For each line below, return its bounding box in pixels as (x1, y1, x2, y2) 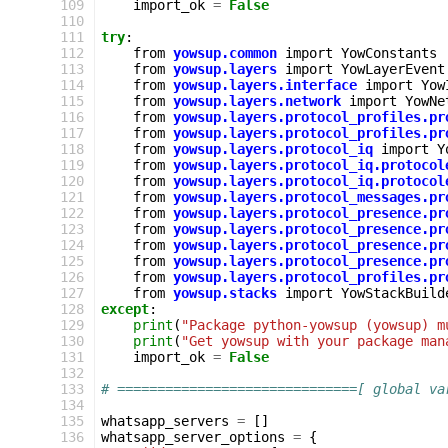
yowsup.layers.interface (173, 77, 357, 93)
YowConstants (341, 45, 437, 61)
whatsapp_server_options (101, 429, 285, 445)
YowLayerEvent (341, 61, 445, 77)
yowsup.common (173, 45, 277, 61)
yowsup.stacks (173, 285, 277, 301)
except (101, 301, 149, 317)
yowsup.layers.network (173, 93, 341, 109)
